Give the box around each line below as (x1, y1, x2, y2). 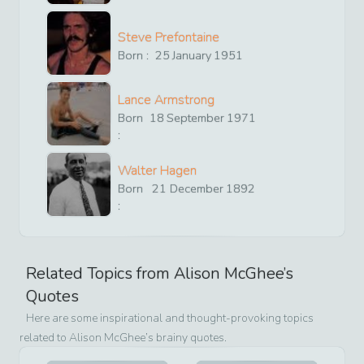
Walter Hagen (118, 161, 197, 180)
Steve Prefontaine (118, 28, 219, 47)
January (172, 47, 212, 64)
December (169, 180, 223, 197)
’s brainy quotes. (145, 330, 227, 346)
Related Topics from (26, 262, 174, 285)
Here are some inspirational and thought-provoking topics (26, 310, 314, 327)
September (167, 109, 225, 126)
